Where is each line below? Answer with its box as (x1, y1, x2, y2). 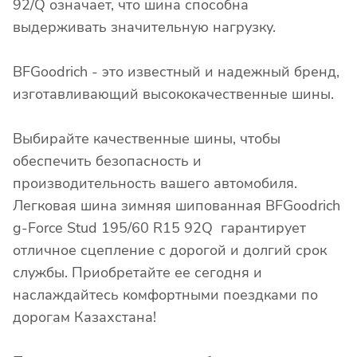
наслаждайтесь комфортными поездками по (13, 284, 318, 304)
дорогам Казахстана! (13, 307, 156, 327)
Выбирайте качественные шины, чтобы (13, 128, 280, 148)
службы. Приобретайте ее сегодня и (13, 262, 262, 282)
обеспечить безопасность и (13, 151, 202, 171)
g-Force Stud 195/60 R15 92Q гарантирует (13, 218, 306, 237)
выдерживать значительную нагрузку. (13, 17, 276, 37)
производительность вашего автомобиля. (13, 173, 297, 193)
